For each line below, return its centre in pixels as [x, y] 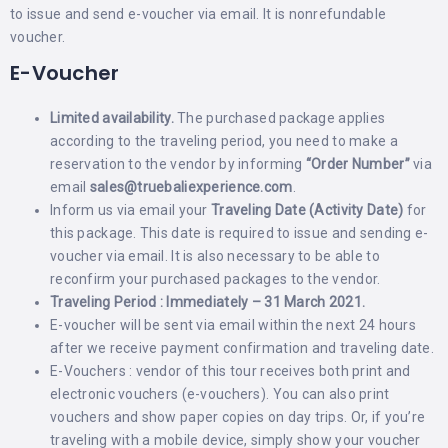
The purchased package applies [281, 118]
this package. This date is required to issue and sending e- [239, 233]
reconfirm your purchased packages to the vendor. [215, 279]
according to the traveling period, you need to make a [224, 141]
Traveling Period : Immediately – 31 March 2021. [208, 302]
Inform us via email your [130, 210]
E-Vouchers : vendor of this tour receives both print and [230, 371]
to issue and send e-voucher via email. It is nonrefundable [198, 14]
